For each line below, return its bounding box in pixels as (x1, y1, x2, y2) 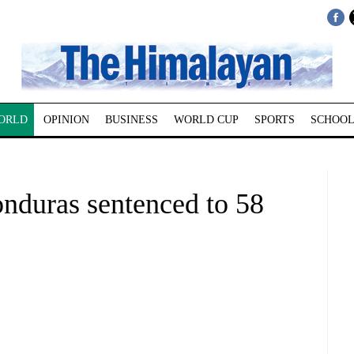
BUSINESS (104, 114, 158, 126)
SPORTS (254, 114, 295, 126)
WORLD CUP (173, 114, 239, 126)
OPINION (43, 114, 89, 126)
